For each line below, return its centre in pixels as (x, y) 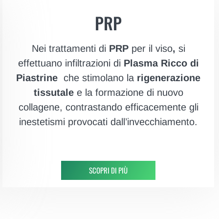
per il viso (150, 49)
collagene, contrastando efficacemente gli (108, 107)
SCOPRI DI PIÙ (109, 170)
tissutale (54, 93)
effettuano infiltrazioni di (71, 63)
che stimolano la (98, 78)
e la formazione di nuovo (128, 93)
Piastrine (37, 78)
